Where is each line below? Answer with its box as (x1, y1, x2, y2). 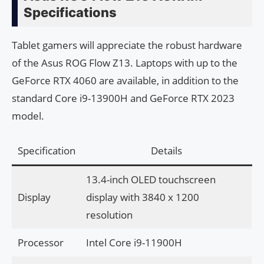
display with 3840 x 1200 (85, 190, 199, 204)
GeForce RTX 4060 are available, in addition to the (12, 74, 239, 88)
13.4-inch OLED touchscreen (85, 173, 216, 187)
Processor (17, 236, 64, 250)
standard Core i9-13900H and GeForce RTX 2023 (12, 91, 235, 105)
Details (150, 144, 182, 158)
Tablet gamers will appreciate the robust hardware (12, 38, 242, 52)
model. (12, 109, 44, 123)
